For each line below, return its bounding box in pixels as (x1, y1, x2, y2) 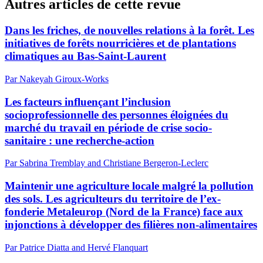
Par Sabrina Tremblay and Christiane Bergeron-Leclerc (5, 158, 208, 168)
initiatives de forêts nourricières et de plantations (5, 37, 236, 50)
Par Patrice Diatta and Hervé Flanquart (5, 242, 148, 252)
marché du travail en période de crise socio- (5, 121, 212, 134)
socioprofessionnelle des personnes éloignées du (5, 108, 228, 121)
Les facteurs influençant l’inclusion (5, 95, 171, 108)
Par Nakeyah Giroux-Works (5, 73, 109, 84)
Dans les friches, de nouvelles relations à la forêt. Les (5, 24, 254, 37)
